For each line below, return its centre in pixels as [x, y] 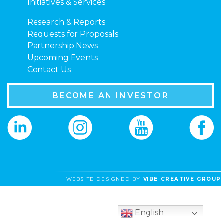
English [148, 213]
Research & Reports [66, 22]
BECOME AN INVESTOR [110, 95]
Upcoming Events [62, 58]
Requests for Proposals [73, 34]
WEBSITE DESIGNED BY [104, 179]
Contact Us [49, 70]
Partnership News [62, 46]
